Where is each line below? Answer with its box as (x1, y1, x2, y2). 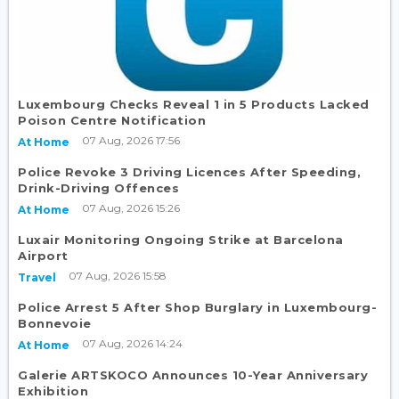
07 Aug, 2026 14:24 (82, 336, 183, 350)
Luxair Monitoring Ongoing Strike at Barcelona (18, 232, 344, 247)
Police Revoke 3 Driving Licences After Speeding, (18, 164, 361, 179)
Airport (18, 248, 69, 263)
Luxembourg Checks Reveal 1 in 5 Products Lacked (18, 96, 370, 111)
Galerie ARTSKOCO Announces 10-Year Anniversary (18, 367, 368, 382)
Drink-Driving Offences (18, 180, 179, 195)
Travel (18, 270, 56, 284)
